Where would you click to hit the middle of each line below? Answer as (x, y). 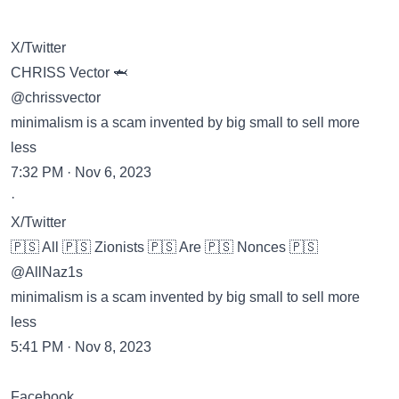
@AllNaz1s (47, 272)
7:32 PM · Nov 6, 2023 (81, 172)
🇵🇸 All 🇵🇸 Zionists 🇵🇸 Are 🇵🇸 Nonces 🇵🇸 (164, 247)
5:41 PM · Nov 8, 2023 (81, 347)
